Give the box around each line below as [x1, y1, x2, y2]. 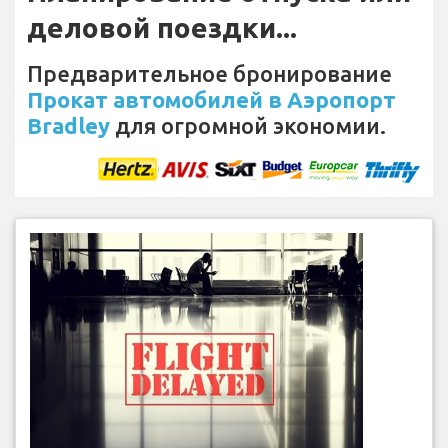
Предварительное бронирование [27, 61, 392, 87]
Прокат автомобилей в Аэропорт [27, 87, 396, 113]
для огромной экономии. [110, 113, 386, 139]
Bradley [27, 113, 110, 139]
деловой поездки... [27, 12, 297, 44]
